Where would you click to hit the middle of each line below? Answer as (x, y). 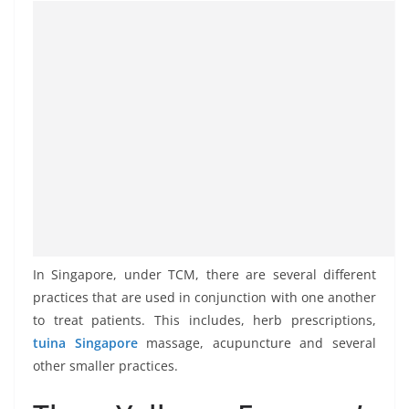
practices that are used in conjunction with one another (204, 297)
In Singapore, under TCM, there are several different (204, 274)
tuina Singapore (85, 342)
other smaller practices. (105, 365)
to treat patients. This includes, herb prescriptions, (204, 320)
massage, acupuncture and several (257, 342)
